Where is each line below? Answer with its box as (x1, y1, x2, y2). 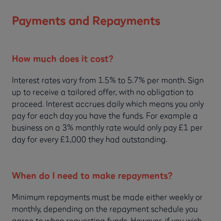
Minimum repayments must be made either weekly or (12, 192, 203, 202)
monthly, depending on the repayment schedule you (12, 204, 198, 214)
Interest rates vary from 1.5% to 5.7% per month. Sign (12, 75, 204, 85)
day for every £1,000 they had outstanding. (12, 134, 167, 145)
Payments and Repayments (12, 13, 160, 28)
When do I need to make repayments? (12, 170, 172, 182)
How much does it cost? (12, 53, 113, 65)
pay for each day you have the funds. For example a (12, 110, 198, 121)
